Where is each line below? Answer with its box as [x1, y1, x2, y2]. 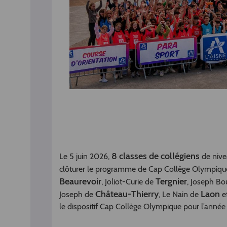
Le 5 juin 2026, [59, 152, 111, 162]
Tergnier [156, 176, 187, 187]
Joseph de [59, 190, 95, 200]
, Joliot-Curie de [101, 177, 156, 187]
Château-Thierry [95, 188, 159, 200]
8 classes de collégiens [111, 150, 200, 162]
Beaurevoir [59, 176, 101, 187]
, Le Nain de [159, 190, 201, 200]
